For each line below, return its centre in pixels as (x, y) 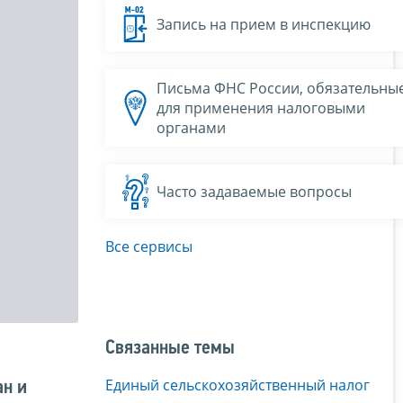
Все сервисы (149, 246)
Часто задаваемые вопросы (254, 191)
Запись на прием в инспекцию (264, 24)
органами (191, 127)
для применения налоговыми (261, 107)
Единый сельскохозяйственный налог (237, 385)
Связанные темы (170, 348)
